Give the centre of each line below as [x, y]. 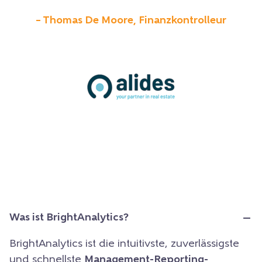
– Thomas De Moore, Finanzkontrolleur [131, 21]
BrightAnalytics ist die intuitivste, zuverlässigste [124, 244]
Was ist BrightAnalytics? [69, 218]
